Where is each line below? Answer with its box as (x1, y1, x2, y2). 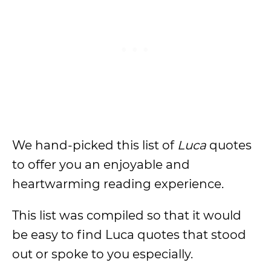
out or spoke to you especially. (12, 247, 196, 261)
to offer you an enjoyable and (12, 157, 190, 172)
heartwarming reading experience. (12, 177, 227, 191)
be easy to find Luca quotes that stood (12, 227, 246, 242)
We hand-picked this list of (12, 138, 177, 152)
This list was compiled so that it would (12, 208, 241, 223)
